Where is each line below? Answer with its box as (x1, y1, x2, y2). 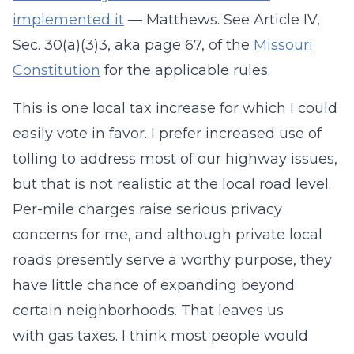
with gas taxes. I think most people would (13, 327, 308, 345)
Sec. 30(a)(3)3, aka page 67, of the (13, 36, 254, 54)
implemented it (13, 11, 124, 28)
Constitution (13, 62, 100, 79)
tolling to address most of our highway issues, (13, 150, 337, 168)
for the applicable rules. (100, 62, 270, 79)
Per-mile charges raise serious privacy (13, 201, 282, 218)
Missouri (254, 36, 313, 54)
